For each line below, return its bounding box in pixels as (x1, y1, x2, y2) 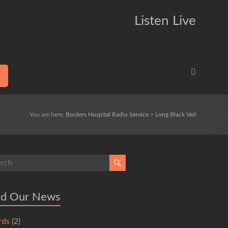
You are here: (30, 111, 66, 118)
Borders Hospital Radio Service (66, 111, 149, 118)
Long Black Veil (155, 111, 196, 118)
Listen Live (134, 14, 196, 27)
